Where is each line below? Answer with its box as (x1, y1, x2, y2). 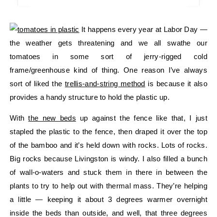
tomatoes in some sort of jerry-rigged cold (10, 52, 207, 61)
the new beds (28, 114, 76, 122)
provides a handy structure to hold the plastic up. (10, 93, 170, 101)
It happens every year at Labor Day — (79, 25, 207, 33)
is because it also (145, 79, 207, 88)
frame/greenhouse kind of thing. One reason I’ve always (10, 66, 207, 74)
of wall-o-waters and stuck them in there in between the (10, 168, 207, 176)
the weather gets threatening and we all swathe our (10, 39, 207, 47)
